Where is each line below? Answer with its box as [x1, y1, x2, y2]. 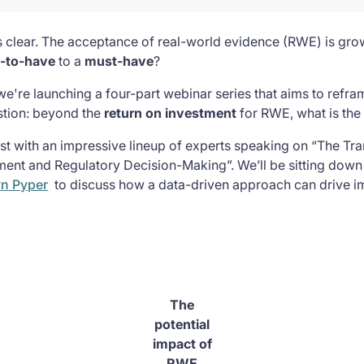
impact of [152, 336, 212, 352]
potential [154, 316, 210, 332]
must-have [84, 53, 154, 69]
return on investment [104, 105, 240, 121]
